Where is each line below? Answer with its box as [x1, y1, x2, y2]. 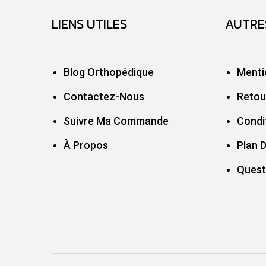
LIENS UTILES [52, 14, 127, 34]
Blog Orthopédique [64, 65, 154, 78]
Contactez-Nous [64, 90, 144, 103]
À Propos [64, 138, 108, 151]
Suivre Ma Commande [64, 114, 169, 127]
